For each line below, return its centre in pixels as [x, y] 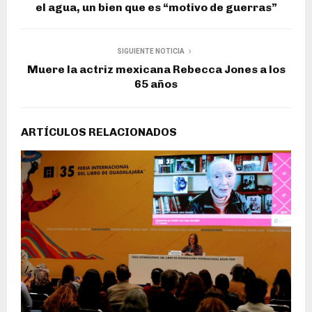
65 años [156, 84]
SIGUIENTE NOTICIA [150, 52]
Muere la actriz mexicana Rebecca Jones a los [156, 70]
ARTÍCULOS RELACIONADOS [99, 132]
